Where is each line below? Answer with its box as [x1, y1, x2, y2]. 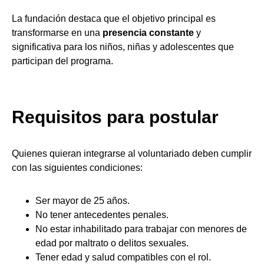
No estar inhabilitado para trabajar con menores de [35, 224, 247, 234]
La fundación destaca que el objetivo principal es [12, 14, 216, 24]
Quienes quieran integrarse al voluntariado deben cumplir [12, 148, 252, 159]
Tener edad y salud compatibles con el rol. [35, 252, 211, 262]
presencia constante [103, 28, 194, 38]
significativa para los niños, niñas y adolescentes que [12, 42, 234, 52]
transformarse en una [12, 28, 103, 38]
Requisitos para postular [12, 107, 219, 127]
